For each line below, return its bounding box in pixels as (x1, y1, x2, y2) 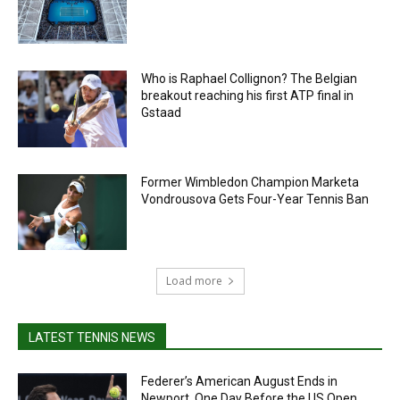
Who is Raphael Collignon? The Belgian (141, 71, 358, 87)
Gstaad (141, 105, 182, 121)
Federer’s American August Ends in (141, 374, 338, 389)
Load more (165, 273, 222, 289)
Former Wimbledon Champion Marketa (141, 174, 360, 189)
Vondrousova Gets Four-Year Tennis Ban (141, 191, 370, 206)
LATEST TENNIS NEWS (29, 330, 155, 346)
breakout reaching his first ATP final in (141, 88, 354, 104)
